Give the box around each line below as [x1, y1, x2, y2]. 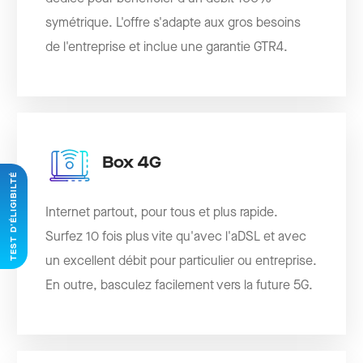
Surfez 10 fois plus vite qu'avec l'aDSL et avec [45, 229, 307, 246]
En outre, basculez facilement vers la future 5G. [45, 278, 314, 294]
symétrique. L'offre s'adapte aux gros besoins [45, 15, 301, 32]
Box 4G [102, 153, 162, 173]
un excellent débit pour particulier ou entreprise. [45, 254, 318, 270]
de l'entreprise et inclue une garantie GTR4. [45, 40, 288, 56]
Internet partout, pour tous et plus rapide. [45, 205, 279, 221]
